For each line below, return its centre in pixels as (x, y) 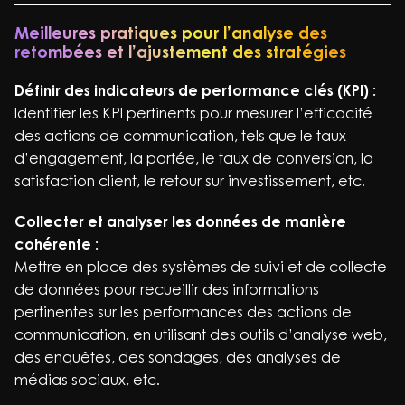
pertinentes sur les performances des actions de (183, 312)
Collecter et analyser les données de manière (180, 221)
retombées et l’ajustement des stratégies (180, 52)
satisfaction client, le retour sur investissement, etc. (190, 181)
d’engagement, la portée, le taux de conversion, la (194, 158)
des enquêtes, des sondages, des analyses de (178, 357)
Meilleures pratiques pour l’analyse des (171, 33)
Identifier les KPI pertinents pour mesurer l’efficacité (193, 113)
